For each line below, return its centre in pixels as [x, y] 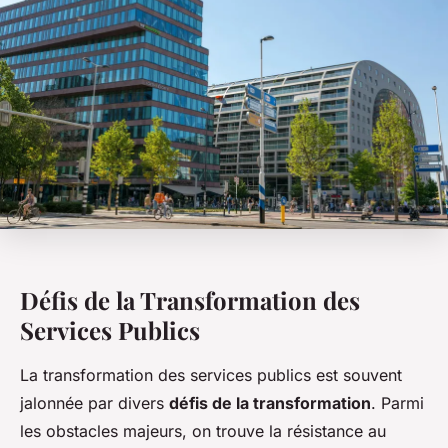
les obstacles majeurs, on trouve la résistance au [203, 431]
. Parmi [397, 403]
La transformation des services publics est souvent [211, 375]
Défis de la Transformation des [190, 300]
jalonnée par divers [94, 403]
